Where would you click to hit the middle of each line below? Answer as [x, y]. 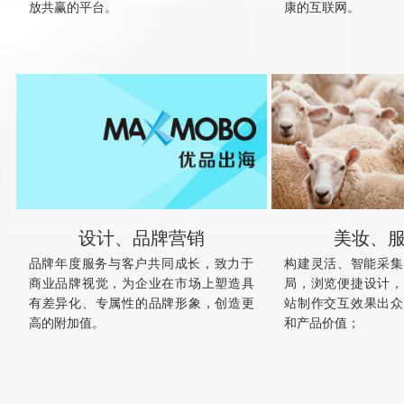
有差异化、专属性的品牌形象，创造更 [141, 303]
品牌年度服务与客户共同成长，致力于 [141, 264]
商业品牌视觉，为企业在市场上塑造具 [141, 284]
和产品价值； [322, 323]
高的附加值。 [66, 323]
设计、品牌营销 [141, 238]
